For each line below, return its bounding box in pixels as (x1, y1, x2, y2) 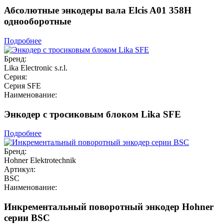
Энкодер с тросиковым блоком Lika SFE (4, 108, 181, 119)
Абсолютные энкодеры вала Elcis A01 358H (4, 5, 191, 16)
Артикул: (4, 165, 35, 174)
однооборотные (4, 16, 71, 27)
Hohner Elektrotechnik (4, 156, 76, 165)
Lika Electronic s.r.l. (4, 63, 67, 72)
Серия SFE (4, 81, 41, 90)
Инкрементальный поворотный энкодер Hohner (4, 201, 213, 212)
